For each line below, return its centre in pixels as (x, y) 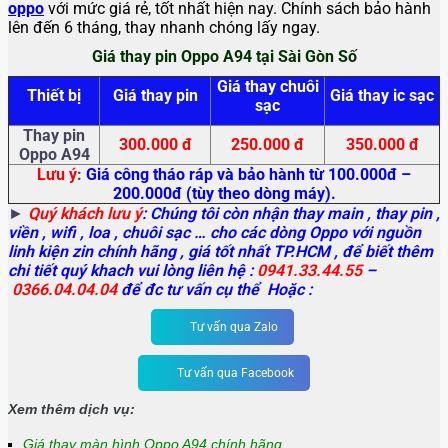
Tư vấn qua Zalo (233, 327)
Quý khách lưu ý (85, 214)
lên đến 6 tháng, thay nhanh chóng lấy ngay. (164, 28)
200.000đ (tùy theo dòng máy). (224, 194)
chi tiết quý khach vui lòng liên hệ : (132, 271)
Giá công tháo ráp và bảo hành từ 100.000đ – (248, 175)
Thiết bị (54, 96)
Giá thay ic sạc (382, 96)
